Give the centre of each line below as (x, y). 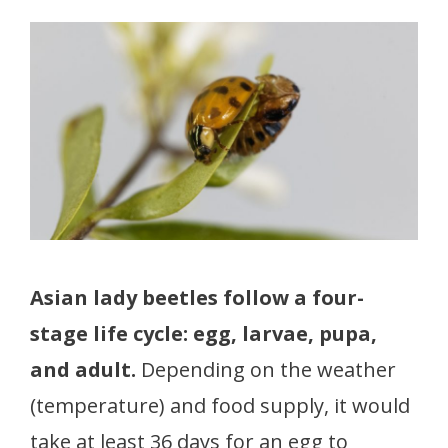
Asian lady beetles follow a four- (197, 298)
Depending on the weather (268, 370)
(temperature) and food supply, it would (220, 406)
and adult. (85, 370)
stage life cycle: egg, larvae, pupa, (203, 334)
